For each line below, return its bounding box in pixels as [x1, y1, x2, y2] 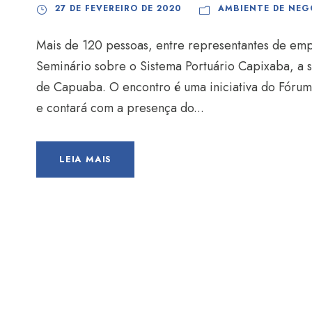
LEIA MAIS [59, 153, 112, 166]
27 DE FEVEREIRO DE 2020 [55, 2, 182, 15]
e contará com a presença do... [36, 99, 204, 118]
